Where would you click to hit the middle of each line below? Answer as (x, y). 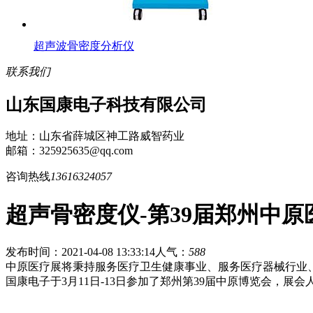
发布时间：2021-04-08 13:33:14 (80, 252)
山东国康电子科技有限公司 (106, 104)
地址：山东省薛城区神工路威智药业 (95, 136)
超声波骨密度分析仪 (84, 45)
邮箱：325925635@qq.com (69, 151)
